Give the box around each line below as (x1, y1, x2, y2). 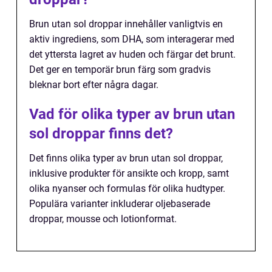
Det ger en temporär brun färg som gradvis (29, 64, 211, 75)
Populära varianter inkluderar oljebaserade (29, 198, 210, 209)
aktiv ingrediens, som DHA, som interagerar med (29, 33, 234, 45)
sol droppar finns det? (29, 125, 173, 142)
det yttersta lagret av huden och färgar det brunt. (29, 49, 236, 60)
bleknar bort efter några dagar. (29, 79, 158, 90)
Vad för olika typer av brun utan (29, 106, 235, 123)
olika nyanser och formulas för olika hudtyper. (29, 183, 225, 194)
